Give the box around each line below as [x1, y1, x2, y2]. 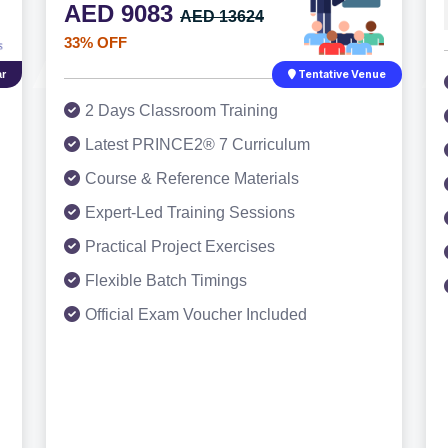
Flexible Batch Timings [85, 272, 247, 289]
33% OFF [64, 34, 127, 51]
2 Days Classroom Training [85, 102, 278, 119]
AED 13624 [180, 8, 264, 25]
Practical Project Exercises [85, 238, 275, 255]
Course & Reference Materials [85, 170, 299, 187]
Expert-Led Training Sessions [85, 204, 295, 221]
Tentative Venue [296, 68, 386, 81]
